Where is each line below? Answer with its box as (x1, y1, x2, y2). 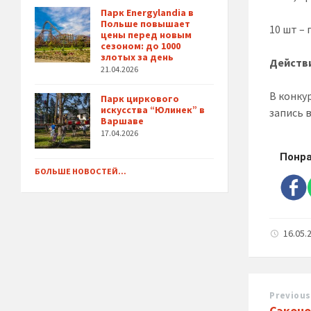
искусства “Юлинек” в (101, 103, 205, 117)
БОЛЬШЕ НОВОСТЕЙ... (35, 166, 126, 177)
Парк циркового (101, 92, 179, 106)
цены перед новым (101, 28, 192, 42)
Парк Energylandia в (101, 6, 194, 19)
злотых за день (101, 51, 174, 64)
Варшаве (101, 115, 144, 128)
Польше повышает (101, 17, 190, 31)
